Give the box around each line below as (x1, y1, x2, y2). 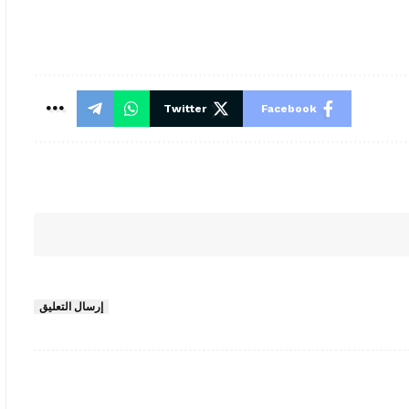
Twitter (163, 101, 207, 115)
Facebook (261, 101, 318, 115)
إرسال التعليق (39, 299, 104, 313)
